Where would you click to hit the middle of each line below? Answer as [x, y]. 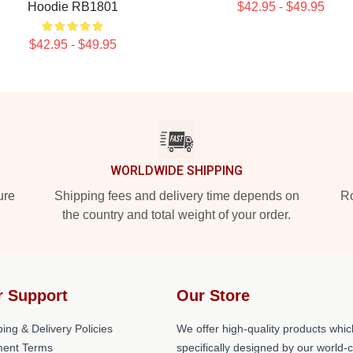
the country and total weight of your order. [176, 215]
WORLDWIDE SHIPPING [176, 171]
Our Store [213, 295]
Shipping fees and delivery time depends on [176, 196]
